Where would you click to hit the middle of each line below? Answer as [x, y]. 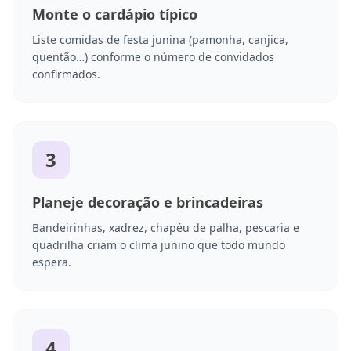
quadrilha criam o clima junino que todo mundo [159, 245]
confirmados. [66, 74]
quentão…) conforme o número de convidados [153, 57]
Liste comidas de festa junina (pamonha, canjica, [160, 40]
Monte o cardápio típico [115, 14]
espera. [52, 262]
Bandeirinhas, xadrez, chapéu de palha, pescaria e [166, 228]
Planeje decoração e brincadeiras [148, 203]
